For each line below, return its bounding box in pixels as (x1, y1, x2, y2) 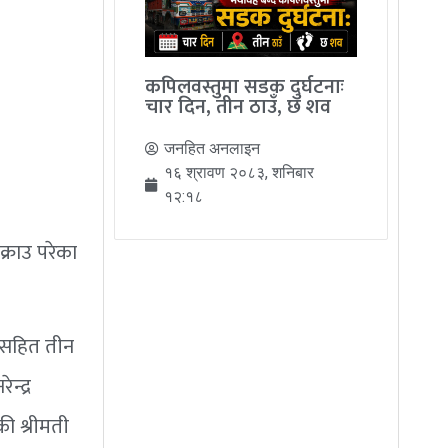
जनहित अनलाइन (164, 139, 261, 159)
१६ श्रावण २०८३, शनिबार (164, 163, 315, 183)
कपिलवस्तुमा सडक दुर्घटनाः (145, 70, 345, 105)
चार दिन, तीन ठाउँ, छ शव (145, 90, 332, 125)
